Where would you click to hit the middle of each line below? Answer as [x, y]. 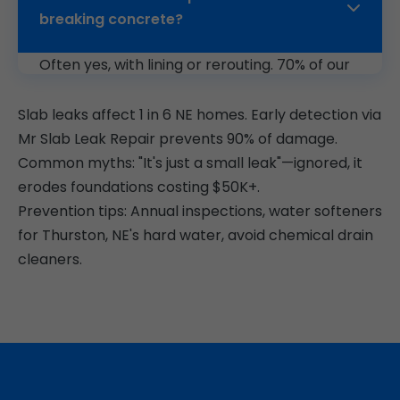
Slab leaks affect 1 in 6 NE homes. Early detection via [200, 115]
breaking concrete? [111, 20]
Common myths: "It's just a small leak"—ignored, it [190, 163]
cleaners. [50, 260]
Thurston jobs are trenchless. [142, 89]
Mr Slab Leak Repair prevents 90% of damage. [178, 139]
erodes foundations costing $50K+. [139, 187]
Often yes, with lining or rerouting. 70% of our [195, 65]
